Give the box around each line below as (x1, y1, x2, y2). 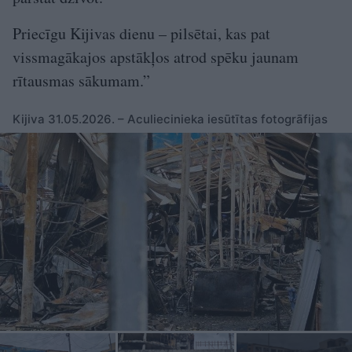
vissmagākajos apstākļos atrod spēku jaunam (13, 46, 299, 68)
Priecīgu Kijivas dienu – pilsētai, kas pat (13, 23, 270, 45)
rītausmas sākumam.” (13, 70, 150, 92)
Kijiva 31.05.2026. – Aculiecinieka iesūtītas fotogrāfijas (13, 112, 328, 127)
